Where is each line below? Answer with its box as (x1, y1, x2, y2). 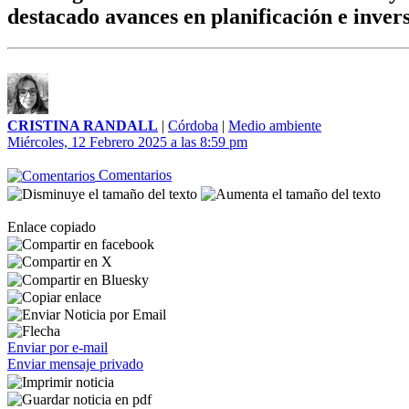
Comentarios (95, 167, 172, 183)
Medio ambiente (228, 118, 321, 133)
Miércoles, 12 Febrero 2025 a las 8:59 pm (7, 134, 247, 150)
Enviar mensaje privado (7, 356, 143, 372)
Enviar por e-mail (7, 340, 108, 356)
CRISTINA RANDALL (7, 118, 158, 133)
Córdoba (168, 118, 218, 133)
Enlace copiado (7, 218, 96, 235)
